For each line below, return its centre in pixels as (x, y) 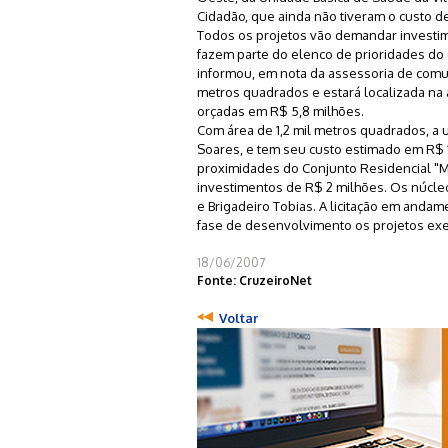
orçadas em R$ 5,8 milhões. (280, 110)
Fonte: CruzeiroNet (254, 280)
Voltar (238, 317)
